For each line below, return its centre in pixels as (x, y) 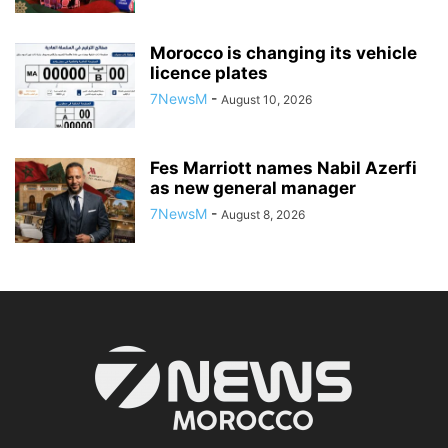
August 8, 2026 (263, 215)
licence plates (209, 73)
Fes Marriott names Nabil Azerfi (283, 168)
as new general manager (253, 188)
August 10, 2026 (266, 100)
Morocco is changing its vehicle (283, 53)
